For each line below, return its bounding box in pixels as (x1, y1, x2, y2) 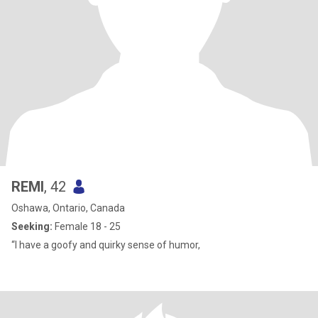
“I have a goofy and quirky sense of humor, (11, 239, 200, 251)
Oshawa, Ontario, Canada (11, 202, 125, 214)
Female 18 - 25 (53, 221, 121, 232)
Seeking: (11, 221, 53, 232)
